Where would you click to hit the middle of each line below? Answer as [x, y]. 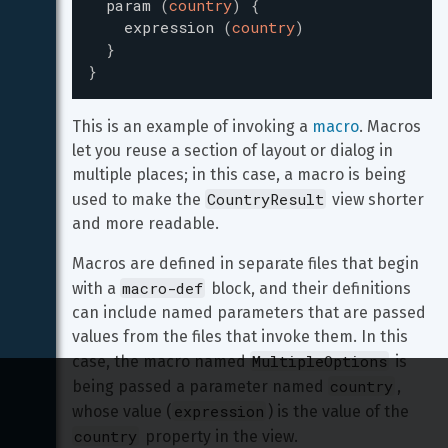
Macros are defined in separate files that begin [247, 263]
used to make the [138, 199]
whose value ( [122, 411]
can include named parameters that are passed [251, 312]
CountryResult [265, 199]
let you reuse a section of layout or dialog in [234, 150]
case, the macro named [161, 361]
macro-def [162, 288]
